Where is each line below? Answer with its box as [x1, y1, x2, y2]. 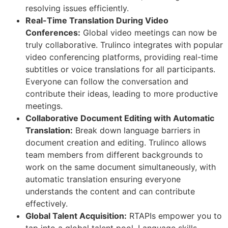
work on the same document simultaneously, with [25, 162, 216, 173]
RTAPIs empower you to [127, 211, 222, 221]
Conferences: [25, 27, 80, 38]
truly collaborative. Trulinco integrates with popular [25, 40, 223, 50]
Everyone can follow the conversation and [25, 76, 188, 87]
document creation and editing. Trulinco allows [25, 137, 206, 148]
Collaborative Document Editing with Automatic [25, 113, 214, 124]
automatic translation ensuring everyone [25, 174, 181, 185]
